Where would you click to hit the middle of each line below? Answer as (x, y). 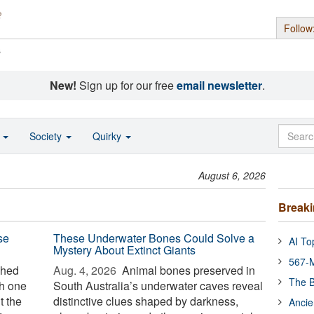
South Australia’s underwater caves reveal (158, 286)
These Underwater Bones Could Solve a (154, 238)
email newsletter (219, 85)
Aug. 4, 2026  (87, 270)
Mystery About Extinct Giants (125, 250)
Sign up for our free (126, 85)
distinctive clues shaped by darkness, (146, 301)
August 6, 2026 (232, 175)
